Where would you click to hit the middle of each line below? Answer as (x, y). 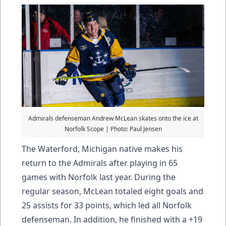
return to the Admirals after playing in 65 (100, 163)
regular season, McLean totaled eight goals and (112, 191)
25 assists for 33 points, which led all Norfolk (107, 205)
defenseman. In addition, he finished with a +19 (112, 219)
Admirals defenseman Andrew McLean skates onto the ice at (113, 118)
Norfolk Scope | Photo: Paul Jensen (113, 129)
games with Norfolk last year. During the (99, 177)
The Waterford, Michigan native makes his (102, 149)
